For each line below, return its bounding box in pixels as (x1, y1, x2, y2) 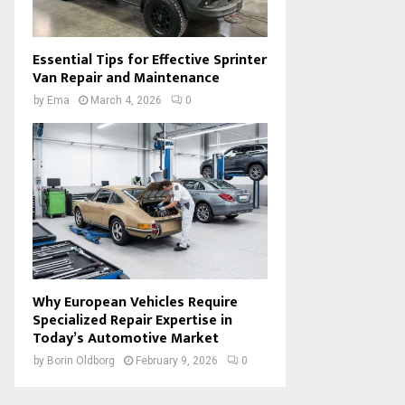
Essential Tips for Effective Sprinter (33, 47, 267, 72)
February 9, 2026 (136, 353, 218, 367)
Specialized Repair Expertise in (33, 307, 232, 333)
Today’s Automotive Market (33, 325, 219, 351)
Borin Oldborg (47, 353, 115, 367)
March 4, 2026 (90, 93, 162, 107)
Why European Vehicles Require (33, 289, 238, 315)
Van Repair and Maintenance (33, 65, 220, 90)
